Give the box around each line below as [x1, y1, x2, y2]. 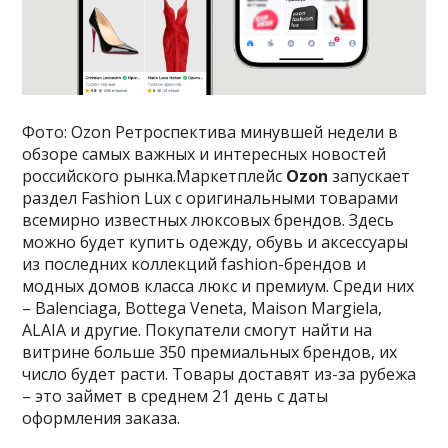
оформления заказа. [22, 406, 181, 429]
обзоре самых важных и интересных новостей [22, 142, 387, 165]
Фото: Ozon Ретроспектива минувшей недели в [22, 120, 399, 143]
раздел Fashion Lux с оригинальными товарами [22, 186, 399, 209]
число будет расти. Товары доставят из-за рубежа [22, 362, 417, 385]
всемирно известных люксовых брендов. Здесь [22, 208, 395, 231]
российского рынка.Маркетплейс [22, 164, 287, 187]
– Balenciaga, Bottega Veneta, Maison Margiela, [22, 296, 383, 319]
